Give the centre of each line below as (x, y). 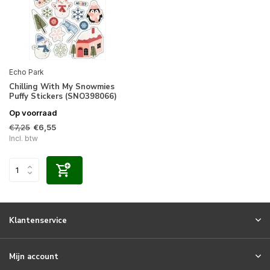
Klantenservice (38, 221)
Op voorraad (33, 112)
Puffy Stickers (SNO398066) (63, 96)
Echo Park (27, 72)
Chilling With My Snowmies (62, 86)
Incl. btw (24, 138)
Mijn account (34, 257)
